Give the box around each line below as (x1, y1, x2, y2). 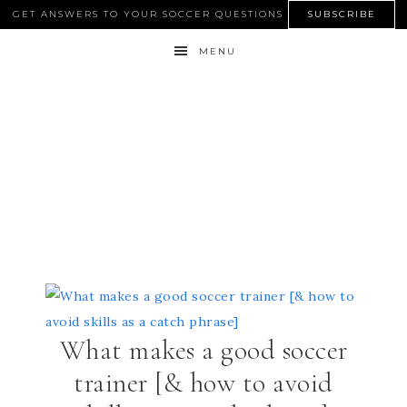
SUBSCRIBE (306, 8, 376, 20)
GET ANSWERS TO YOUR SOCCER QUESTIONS (12, 8, 288, 20)
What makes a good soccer (59, 333, 348, 367)
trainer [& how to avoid (74, 366, 333, 400)
